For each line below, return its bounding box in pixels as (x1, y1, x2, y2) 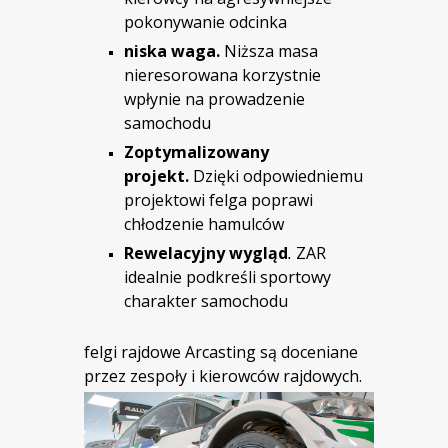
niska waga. (124, 40, 220, 63)
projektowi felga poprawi (124, 189, 313, 212)
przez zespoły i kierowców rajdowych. (84, 365, 362, 388)
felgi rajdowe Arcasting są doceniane (84, 341, 358, 364)
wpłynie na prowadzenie (124, 88, 305, 111)
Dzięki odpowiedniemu (193, 165, 363, 188)
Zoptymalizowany (124, 141, 269, 164)
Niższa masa (224, 40, 318, 63)
